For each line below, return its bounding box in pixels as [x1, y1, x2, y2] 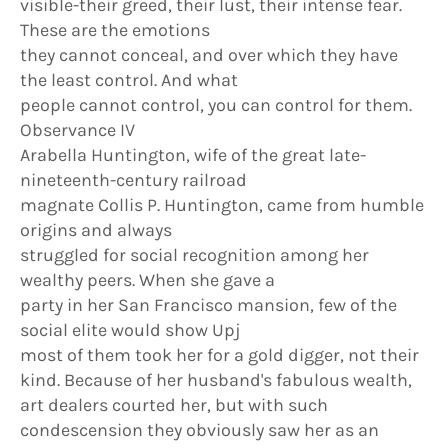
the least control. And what [20, 69, 238, 91]
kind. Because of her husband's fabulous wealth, [20, 369, 412, 391]
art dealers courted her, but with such [20, 394, 328, 416]
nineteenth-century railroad [20, 169, 247, 191]
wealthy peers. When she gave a [20, 269, 275, 291]
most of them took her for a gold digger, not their [20, 344, 419, 366]
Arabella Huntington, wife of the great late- [20, 144, 366, 166]
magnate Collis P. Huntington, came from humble [20, 194, 424, 216]
